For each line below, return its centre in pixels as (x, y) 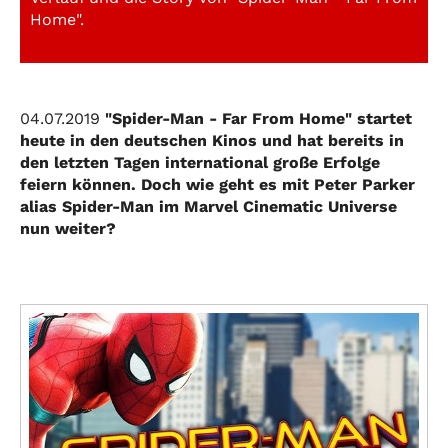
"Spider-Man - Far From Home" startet (256, 118)
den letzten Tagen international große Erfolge (200, 162)
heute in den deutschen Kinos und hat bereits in (212, 140)
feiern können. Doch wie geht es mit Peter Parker (217, 184)
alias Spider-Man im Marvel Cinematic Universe (208, 206)
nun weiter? (68, 228)
